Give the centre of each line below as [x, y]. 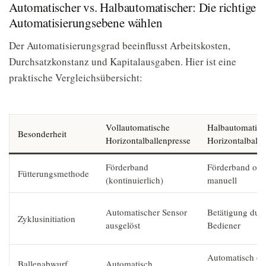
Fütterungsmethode [53, 173]
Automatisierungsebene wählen [86, 23]
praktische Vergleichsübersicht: [76, 77]
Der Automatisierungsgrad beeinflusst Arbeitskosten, [120, 45]
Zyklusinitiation [47, 218]
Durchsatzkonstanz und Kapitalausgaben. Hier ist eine [123, 61]
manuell [222, 180]
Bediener [224, 225]
